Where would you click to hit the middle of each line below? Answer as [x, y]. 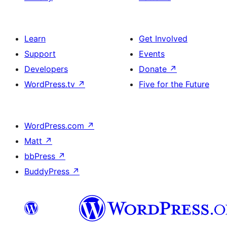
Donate [154, 69]
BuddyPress [48, 171]
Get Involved [163, 39]
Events [152, 54]
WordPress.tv [51, 84]
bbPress [41, 156]
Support [40, 54]
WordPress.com [55, 126]
